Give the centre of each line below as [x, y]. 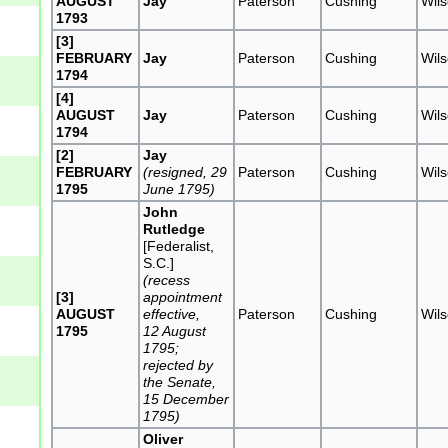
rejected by [178, 364]
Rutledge [174, 228]
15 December [186, 398]
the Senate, [180, 381]
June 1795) [179, 188]
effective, [172, 313]
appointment [183, 296]
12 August [175, 330]
